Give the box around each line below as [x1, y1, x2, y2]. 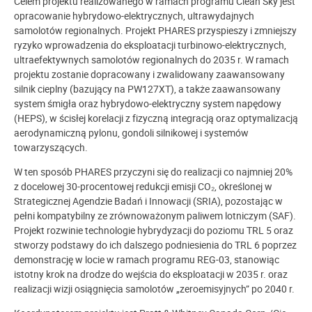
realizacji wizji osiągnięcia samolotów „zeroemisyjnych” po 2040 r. [14, 281, 295, 295]
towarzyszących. [14, 140, 88, 154]
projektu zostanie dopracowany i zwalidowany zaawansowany [14, 67, 285, 81]
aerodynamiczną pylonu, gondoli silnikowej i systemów [14, 125, 249, 139]
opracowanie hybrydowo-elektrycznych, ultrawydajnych [14, 8, 254, 22]
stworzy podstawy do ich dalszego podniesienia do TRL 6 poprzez [14, 237, 297, 251]
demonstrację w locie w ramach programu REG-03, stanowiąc [14, 252, 279, 266]
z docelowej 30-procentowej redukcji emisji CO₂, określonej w [14, 179, 272, 193]
